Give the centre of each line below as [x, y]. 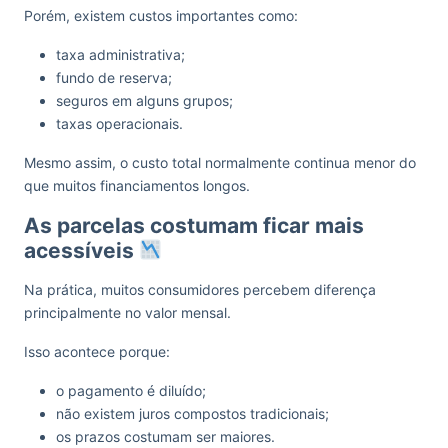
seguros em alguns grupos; [144, 100]
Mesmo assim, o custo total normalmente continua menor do [220, 162]
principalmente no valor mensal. [127, 312]
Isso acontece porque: [97, 351]
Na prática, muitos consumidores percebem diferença [200, 289]
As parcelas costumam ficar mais [194, 225]
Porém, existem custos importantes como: [161, 15]
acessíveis [81, 250]
